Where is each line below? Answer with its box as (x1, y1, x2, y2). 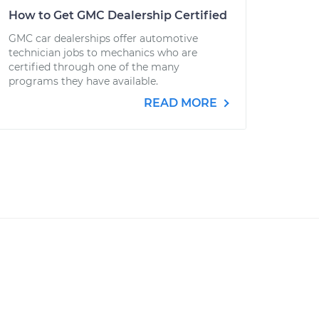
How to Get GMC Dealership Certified (9, 9, 227, 22)
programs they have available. (9, 75, 158, 88)
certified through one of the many (9, 61, 179, 73)
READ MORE (144, 96, 220, 110)
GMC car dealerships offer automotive (9, 32, 198, 45)
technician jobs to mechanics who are (9, 46, 197, 59)
